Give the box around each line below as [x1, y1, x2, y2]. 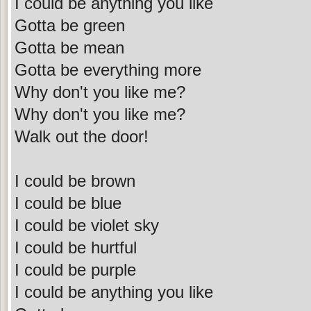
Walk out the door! [15, 126, 149, 146]
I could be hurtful [15, 237, 137, 257]
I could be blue [15, 193, 121, 212]
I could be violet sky [15, 215, 159, 235]
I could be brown [15, 171, 135, 190]
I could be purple [15, 260, 136, 279]
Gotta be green [15, 15, 125, 35]
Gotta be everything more [15, 60, 201, 79]
